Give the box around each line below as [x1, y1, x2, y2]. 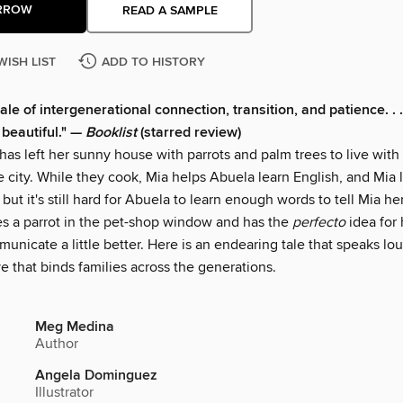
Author [35, 335, 78, 354]
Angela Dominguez [35, 366, 157, 386]
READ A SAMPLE [121, 2, 218, 19]
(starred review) [140, 123, 241, 143]
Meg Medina [35, 318, 114, 337]
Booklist [85, 123, 140, 143]
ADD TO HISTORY [102, 54, 205, 71]
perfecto [292, 213, 349, 232]
